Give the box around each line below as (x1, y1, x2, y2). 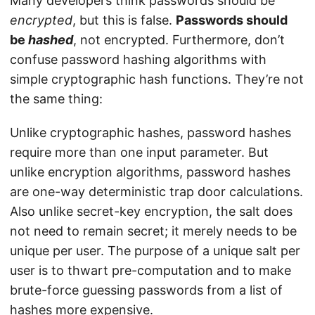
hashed (28, 32, 73, 48)
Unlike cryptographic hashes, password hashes (10, 125, 291, 141)
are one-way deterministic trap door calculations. (10, 184, 303, 200)
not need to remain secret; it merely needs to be (10, 224, 297, 239)
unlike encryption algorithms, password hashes (10, 165, 290, 180)
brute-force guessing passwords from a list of (10, 283, 283, 298)
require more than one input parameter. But (10, 145, 269, 160)
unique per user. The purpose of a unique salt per (10, 243, 300, 259)
